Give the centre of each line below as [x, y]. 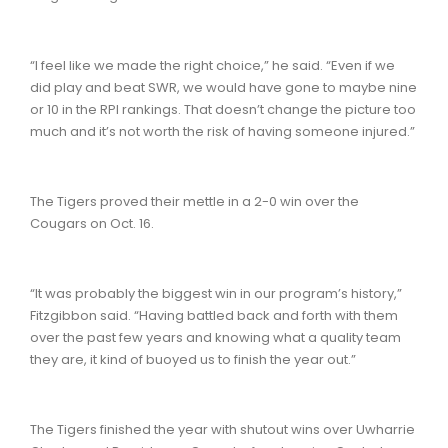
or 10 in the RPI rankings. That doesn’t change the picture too [223, 109]
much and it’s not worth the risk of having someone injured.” [222, 131]
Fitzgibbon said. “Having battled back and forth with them [214, 315]
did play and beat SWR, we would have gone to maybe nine [223, 87]
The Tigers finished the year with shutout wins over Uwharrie [222, 429]
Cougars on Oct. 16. [92, 223]
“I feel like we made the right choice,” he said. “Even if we [212, 65]
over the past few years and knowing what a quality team [215, 337]
